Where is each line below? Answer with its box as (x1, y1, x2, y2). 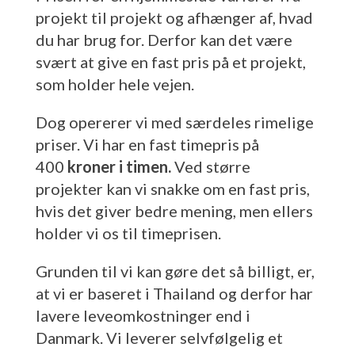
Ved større (170, 157, 250, 177)
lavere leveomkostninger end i (35, 306, 250, 326)
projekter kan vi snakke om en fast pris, (35, 179, 310, 199)
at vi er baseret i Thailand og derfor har (35, 284, 313, 303)
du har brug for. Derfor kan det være (35, 30, 292, 50)
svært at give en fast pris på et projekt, (35, 52, 306, 72)
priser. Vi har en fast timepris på (35, 135, 259, 155)
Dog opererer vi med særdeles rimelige (35, 113, 314, 132)
